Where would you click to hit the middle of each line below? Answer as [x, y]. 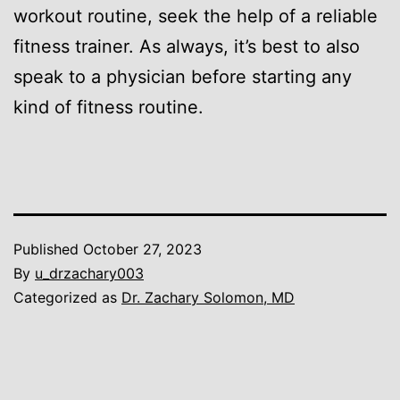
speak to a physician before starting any [183, 76]
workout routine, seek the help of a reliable [196, 16]
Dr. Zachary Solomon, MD [208, 297]
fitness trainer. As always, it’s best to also [187, 46]
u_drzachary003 [89, 273]
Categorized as [67, 297]
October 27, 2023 [142, 249]
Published [48, 249]
